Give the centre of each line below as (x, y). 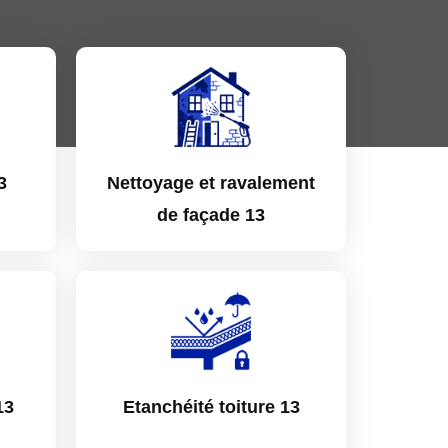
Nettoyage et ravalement (211, 183)
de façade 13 (211, 215)
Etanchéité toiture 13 (211, 407)
